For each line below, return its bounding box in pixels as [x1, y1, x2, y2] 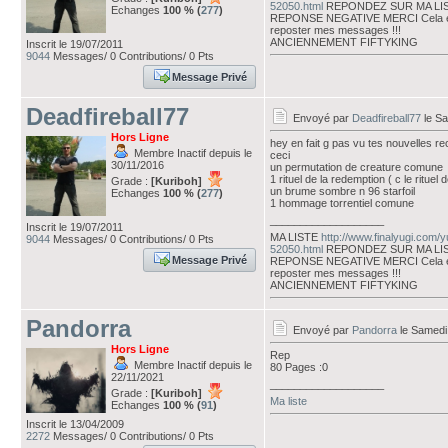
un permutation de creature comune [270, 161, 443, 173]
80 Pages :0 [270, 361, 328, 373]
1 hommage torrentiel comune [270, 197, 414, 209]
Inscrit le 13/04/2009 [26, 418, 124, 430]
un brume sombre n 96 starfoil [270, 185, 415, 197]
